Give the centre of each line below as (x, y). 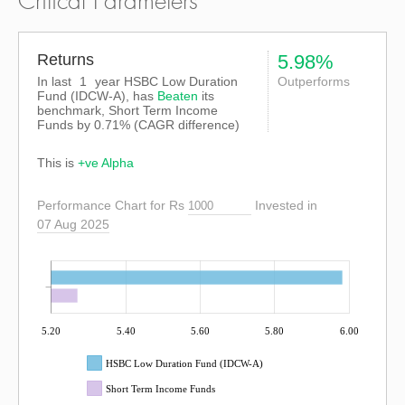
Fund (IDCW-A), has (97, 96)
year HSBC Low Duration (165, 81)
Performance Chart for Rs (111, 206)
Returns (66, 60)
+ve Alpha (106, 163)
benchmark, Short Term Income (127, 110)
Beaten (178, 96)
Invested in (286, 206)
